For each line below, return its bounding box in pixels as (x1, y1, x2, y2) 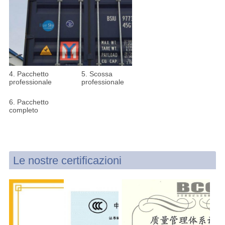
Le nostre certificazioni (13, 154, 122, 167)
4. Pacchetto (9, 70, 49, 78)
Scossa (89, 70, 113, 78)
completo (9, 106, 38, 115)
